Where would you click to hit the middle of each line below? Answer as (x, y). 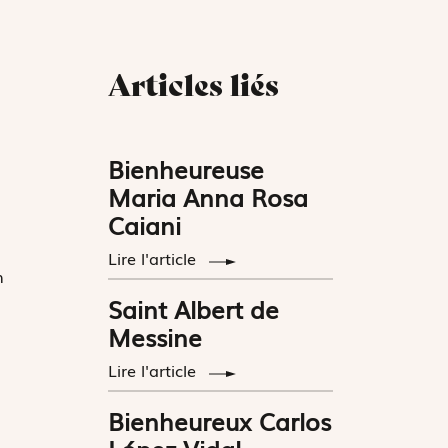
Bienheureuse (186, 169)
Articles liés (194, 85)
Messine (155, 337)
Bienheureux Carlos (220, 421)
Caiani (145, 225)
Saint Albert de (194, 309)
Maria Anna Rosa (208, 197)
